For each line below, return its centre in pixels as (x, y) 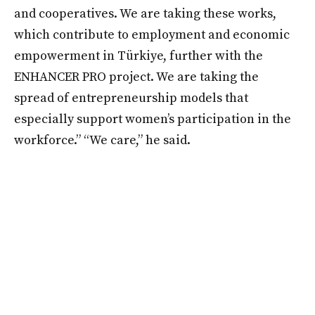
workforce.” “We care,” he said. (102, 140)
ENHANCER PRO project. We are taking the (136, 77)
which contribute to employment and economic (152, 34)
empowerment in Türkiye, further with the (139, 56)
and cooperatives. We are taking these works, (145, 13)
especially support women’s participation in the (153, 119)
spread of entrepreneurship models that (131, 98)
